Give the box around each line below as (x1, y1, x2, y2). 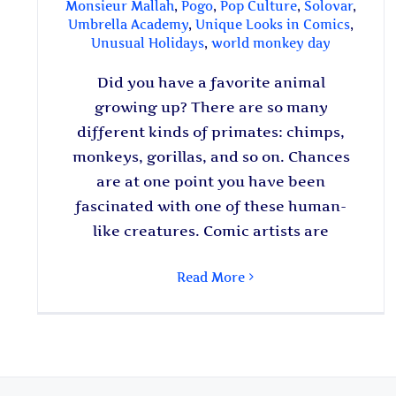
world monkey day (211, 34, 331, 50)
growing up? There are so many (94, 97, 328, 116)
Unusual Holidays (91, 34, 205, 50)
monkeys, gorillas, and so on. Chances (72, 147, 350, 165)
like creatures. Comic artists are (93, 221, 330, 240)
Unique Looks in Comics (195, 16, 351, 32)
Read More (177, 269, 246, 285)
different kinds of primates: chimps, (77, 122, 346, 141)
